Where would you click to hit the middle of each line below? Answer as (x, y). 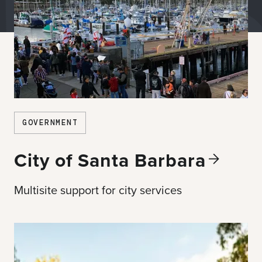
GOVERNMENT (50, 123)
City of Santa (74, 160)
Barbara (170, 160)
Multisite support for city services (98, 190)
